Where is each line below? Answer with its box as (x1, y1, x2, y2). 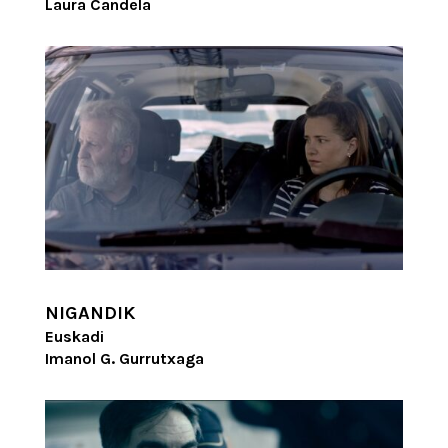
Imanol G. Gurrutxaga (44, 349, 204, 369)
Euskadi (44, 327, 104, 347)
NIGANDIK (44, 302, 135, 325)
